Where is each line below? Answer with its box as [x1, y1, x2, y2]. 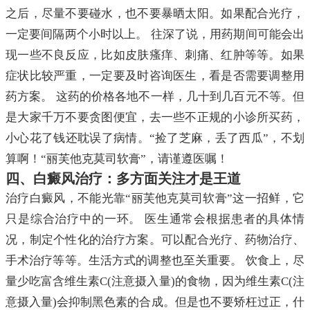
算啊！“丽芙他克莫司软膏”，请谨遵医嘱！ [6, 152, 228, 166]
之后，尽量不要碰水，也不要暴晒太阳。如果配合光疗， [6, 7, 304, 21]
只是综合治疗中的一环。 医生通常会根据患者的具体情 [6, 212, 304, 226]
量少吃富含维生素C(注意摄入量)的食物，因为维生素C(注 [6, 275, 304, 289]
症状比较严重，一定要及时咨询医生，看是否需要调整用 [6, 69, 304, 83]
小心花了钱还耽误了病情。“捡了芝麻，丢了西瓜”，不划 [6, 131, 304, 145]
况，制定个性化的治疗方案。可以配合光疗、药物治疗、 [6, 233, 304, 247]
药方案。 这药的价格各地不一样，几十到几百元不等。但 [6, 90, 304, 104]
